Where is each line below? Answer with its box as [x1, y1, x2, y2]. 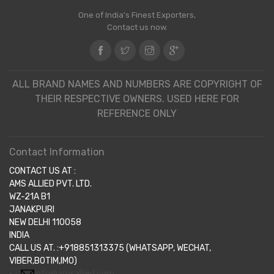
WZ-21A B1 [9, 191, 50, 202]
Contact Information [9, 146, 105, 158]
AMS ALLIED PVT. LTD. [9, 179, 92, 190]
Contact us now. [106, 23, 168, 32]
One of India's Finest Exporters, [78, 10, 196, 20]
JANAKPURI [9, 204, 54, 215]
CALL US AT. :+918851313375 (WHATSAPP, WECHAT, [9, 243, 211, 254]
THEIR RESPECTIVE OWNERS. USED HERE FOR [35, 93, 239, 105]
